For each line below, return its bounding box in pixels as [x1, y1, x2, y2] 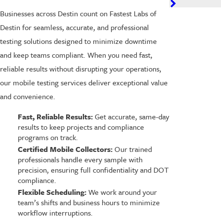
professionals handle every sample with [17, 154, 143, 165]
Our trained [112, 144, 152, 155]
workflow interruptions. [17, 207, 93, 219]
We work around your [86, 186, 157, 198]
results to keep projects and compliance [17, 121, 144, 133]
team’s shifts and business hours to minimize [17, 197, 160, 208]
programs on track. [17, 132, 78, 143]
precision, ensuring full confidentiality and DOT [17, 164, 169, 176]
